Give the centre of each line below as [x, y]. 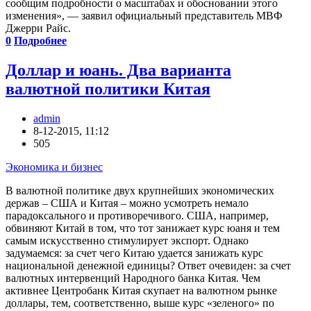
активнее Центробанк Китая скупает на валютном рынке [141, 291]
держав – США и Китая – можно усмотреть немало [127, 203]
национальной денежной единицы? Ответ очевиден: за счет [148, 266]
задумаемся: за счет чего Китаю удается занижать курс [134, 253]
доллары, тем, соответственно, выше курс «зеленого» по [140, 303]
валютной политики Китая [108, 89]
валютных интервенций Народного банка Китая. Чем [133, 278]
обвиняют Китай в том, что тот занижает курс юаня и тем [143, 228]
